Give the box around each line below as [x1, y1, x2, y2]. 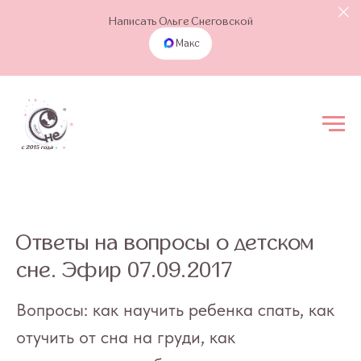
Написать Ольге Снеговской [108, 15, 253, 27]
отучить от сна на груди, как [16, 326, 235, 347]
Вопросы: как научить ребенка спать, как [16, 299, 334, 320]
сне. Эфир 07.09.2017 [16, 258, 232, 282]
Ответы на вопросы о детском [16, 230, 313, 255]
